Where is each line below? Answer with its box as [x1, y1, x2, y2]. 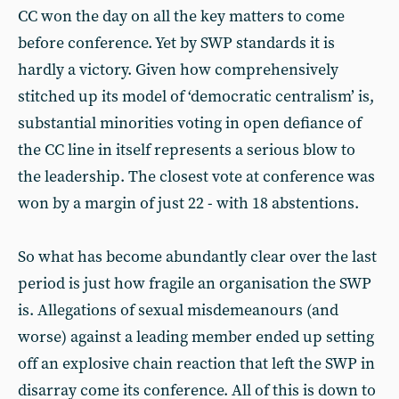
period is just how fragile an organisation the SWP [18, 273, 371, 294]
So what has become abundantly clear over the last [18, 247, 377, 267]
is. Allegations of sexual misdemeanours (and [18, 300, 338, 321]
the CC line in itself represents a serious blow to [18, 140, 355, 160]
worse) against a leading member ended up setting [18, 327, 374, 347]
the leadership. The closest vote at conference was [18, 167, 375, 187]
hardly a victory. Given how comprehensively [18, 60, 338, 80]
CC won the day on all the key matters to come [18, 6, 345, 27]
